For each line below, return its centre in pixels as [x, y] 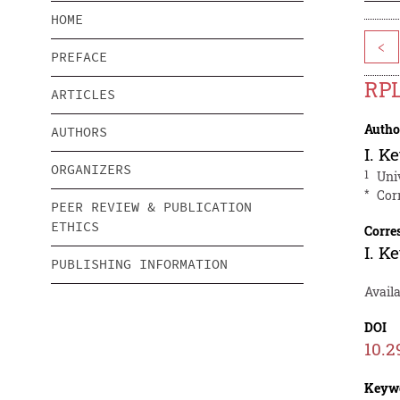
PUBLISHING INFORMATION [139, 264]
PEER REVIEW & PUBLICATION [151, 207]
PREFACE [79, 57]
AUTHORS [79, 132]
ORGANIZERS [91, 170]
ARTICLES [83, 95]
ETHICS [75, 227]
